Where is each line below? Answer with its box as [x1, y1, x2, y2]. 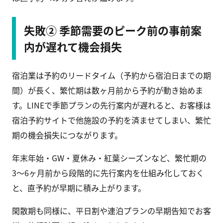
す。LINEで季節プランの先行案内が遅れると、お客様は [12, 99, 211, 111]
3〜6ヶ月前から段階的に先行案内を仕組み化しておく [12, 167, 204, 179]
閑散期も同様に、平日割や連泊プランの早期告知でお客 [12, 205, 211, 217]
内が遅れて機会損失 [24, 38, 122, 55]
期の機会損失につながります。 [12, 129, 122, 141]
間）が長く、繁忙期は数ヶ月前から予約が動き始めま [12, 84, 203, 97]
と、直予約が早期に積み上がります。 [12, 182, 146, 194]
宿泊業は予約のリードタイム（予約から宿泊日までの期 [12, 69, 211, 82]
